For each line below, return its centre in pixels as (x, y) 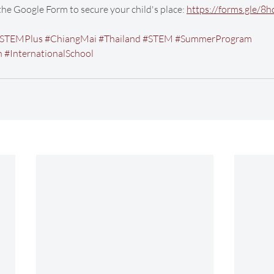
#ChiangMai (71, 39)
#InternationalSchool (49, 54)
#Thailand (120, 39)
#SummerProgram (213, 39)
